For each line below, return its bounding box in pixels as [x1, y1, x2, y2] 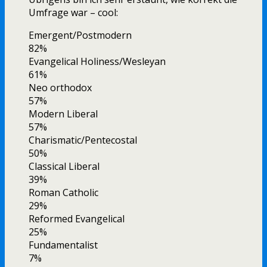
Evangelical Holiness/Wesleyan [29, 55, 166, 69]
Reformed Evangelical [29, 212, 125, 226]
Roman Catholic [29, 186, 98, 200]
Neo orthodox [29, 81, 92, 95]
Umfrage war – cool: [29, 6, 118, 20]
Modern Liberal [29, 107, 98, 121]
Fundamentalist [29, 238, 98, 252]
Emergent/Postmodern [29, 29, 132, 42]
